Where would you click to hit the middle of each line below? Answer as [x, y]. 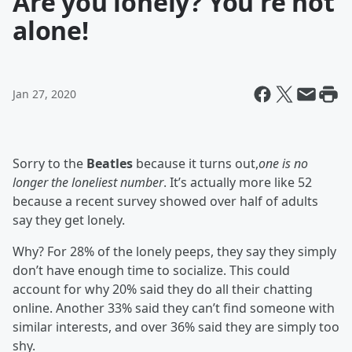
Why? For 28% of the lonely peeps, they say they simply [174, 251]
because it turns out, [197, 163]
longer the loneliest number [88, 182]
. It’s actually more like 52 [238, 182]
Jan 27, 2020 [44, 94]
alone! [51, 30]
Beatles [111, 163]
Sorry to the [49, 163]
